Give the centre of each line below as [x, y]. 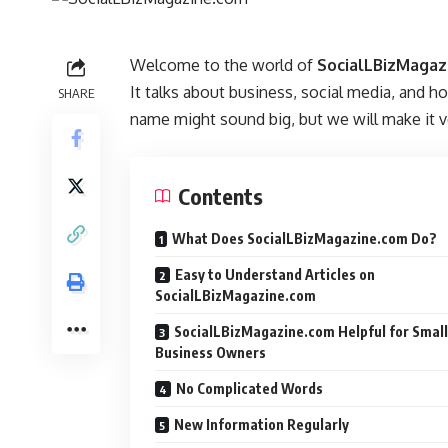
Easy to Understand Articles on [275, 274]
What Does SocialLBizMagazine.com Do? [304, 238]
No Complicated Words [249, 388]
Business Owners [210, 352]
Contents [220, 196]
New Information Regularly [261, 424]
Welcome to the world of [223, 65]
